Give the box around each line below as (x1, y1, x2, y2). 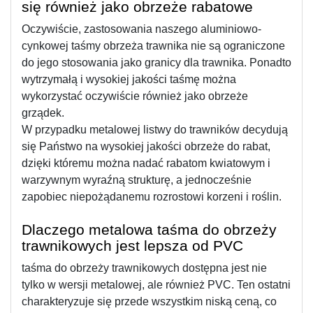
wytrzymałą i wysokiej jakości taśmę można (22, 73, 236, 85)
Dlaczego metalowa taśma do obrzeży (22, 221, 277, 238)
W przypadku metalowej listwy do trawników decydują (22, 123, 288, 136)
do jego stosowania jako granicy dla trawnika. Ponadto (22, 56, 291, 68)
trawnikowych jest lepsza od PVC (22, 237, 243, 254)
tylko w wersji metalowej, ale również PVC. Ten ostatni (22, 278, 291, 291)
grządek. (22, 106, 64, 119)
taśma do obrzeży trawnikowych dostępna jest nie (22, 261, 267, 274)
